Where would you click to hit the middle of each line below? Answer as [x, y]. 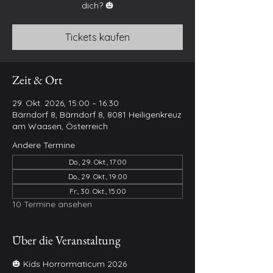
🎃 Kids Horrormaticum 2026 [69, 264]
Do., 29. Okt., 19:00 [97, 176]
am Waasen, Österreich [60, 126]
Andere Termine [44, 145]
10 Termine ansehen [52, 204]
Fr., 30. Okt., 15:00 [97, 191]
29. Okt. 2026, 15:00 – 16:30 [66, 103]
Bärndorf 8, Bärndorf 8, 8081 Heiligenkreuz [97, 115]
